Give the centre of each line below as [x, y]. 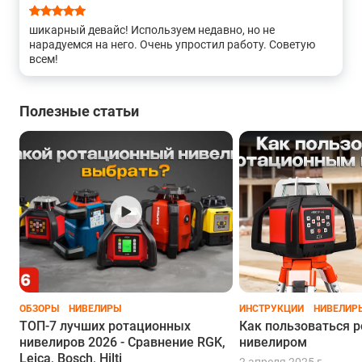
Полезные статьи [79, 112]
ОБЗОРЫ [39, 309]
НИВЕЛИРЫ [95, 309]
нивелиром [273, 343]
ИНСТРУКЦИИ [271, 309]
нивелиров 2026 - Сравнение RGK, [122, 343]
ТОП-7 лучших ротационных [105, 326]
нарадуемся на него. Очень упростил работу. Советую [172, 45]
